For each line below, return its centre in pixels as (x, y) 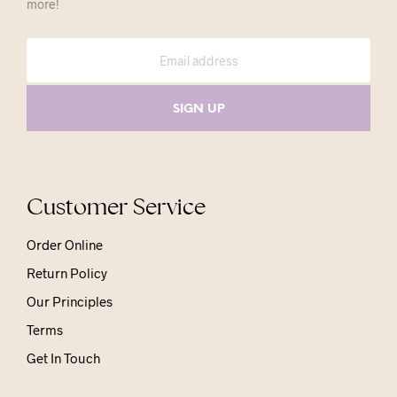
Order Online (65, 245)
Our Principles (70, 302)
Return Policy (67, 273)
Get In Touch (63, 358)
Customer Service (116, 207)
